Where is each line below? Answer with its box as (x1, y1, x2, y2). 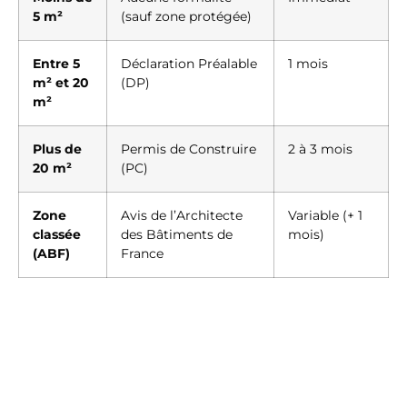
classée (33, 226, 81, 243)
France (121, 245, 164, 263)
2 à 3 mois (288, 141, 352, 158)
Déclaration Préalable (121, 55, 257, 73)
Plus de (33, 141, 82, 158)
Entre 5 (33, 55, 80, 73)
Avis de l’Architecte (121, 207, 243, 224)
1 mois (288, 55, 328, 73)
